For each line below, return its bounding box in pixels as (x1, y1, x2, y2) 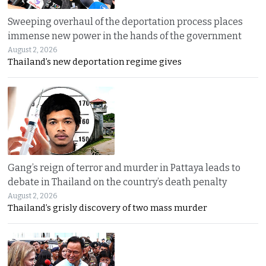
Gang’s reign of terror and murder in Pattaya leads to (8, 162, 241, 174)
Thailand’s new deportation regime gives (8, 56, 182, 68)
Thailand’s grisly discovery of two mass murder (8, 202, 208, 214)
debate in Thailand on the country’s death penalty (8, 176, 227, 188)
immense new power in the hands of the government (8, 30, 242, 42)
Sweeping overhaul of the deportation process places (8, 16, 243, 28)
